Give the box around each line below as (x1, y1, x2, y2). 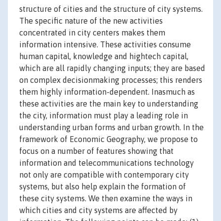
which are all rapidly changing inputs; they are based (19, 64, 205, 73)
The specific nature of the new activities (19, 16, 163, 26)
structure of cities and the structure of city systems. (19, 4, 203, 14)
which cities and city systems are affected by (19, 206, 178, 215)
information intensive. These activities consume (19, 40, 191, 49)
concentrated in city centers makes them (19, 28, 165, 37)
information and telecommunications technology (19, 158, 194, 168)
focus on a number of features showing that (19, 147, 174, 156)
